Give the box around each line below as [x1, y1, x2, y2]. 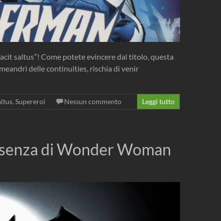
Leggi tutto [142, 97, 175, 106]
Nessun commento [64, 97, 121, 106]
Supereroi [15, 97, 45, 106]
